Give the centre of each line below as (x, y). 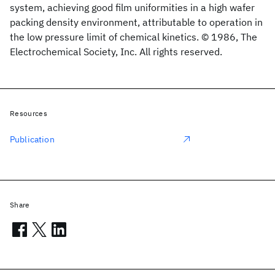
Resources (29, 113)
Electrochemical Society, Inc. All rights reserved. (116, 52)
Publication (32, 139)
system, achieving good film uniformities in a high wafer (132, 7)
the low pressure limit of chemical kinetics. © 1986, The (134, 37)
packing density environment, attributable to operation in (136, 22)
